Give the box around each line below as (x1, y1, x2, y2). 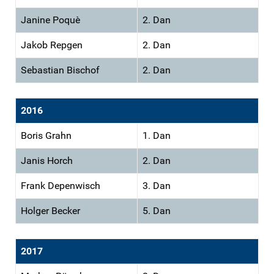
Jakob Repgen (21, 39, 83, 51)
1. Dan (143, 129, 171, 141)
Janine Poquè (21, 13, 80, 26)
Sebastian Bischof (21, 64, 100, 76)
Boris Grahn (21, 129, 72, 141)
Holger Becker (21, 204, 80, 217)
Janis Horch (21, 154, 73, 166)
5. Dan (143, 204, 171, 217)
